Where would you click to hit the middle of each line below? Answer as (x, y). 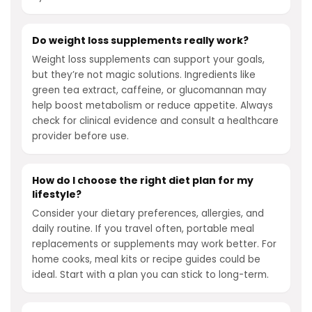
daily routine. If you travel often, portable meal (143, 229)
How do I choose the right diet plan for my (143, 180)
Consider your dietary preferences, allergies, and (148, 213)
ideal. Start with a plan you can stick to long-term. (150, 275)
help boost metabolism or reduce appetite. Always (153, 106)
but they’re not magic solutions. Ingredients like (144, 75)
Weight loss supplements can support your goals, (148, 60)
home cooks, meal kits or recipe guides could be (146, 259)
